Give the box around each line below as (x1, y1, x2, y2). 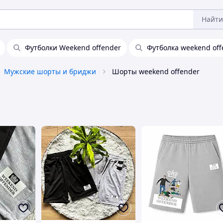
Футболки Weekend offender (25, 43, 121, 52)
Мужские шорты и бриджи (4, 67, 96, 76)
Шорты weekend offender (112, 67, 200, 76)
